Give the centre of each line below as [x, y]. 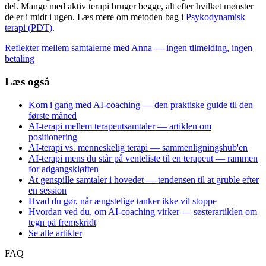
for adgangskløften [64, 169]
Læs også [27, 81]
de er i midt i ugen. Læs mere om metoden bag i [95, 17]
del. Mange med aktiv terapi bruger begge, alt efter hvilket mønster [129, 7]
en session [47, 190]
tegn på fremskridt [62, 222]
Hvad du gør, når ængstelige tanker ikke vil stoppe [123, 201]
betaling [20, 59]
